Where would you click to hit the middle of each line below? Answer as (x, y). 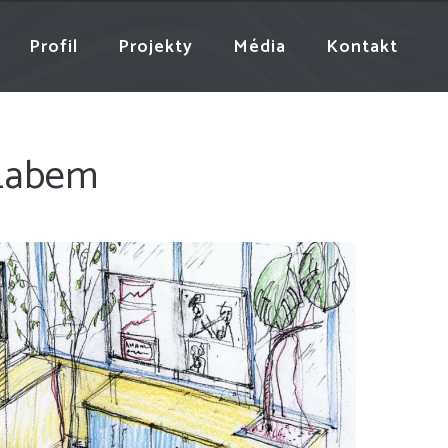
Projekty (155, 47)
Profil (53, 47)
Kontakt (362, 47)
